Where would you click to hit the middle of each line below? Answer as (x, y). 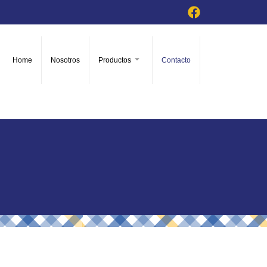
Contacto (176, 60)
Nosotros (65, 60)
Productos (114, 60)
